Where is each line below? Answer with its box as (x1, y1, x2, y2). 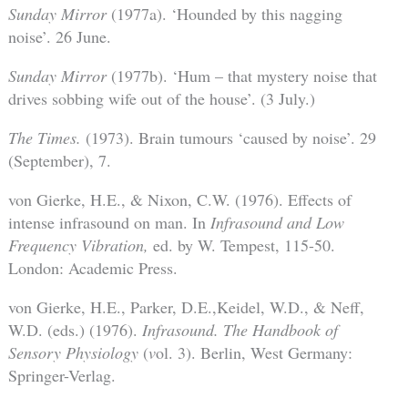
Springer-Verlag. (7, 363, 116, 386)
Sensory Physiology (7, 341, 143, 363)
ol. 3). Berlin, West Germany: (155, 341, 352, 363)
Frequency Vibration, (7, 233, 148, 256)
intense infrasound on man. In (7, 210, 210, 233)
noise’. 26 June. (7, 25, 111, 47)
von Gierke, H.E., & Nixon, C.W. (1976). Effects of (7, 188, 352, 210)
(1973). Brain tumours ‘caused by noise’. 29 (85, 126, 376, 148)
